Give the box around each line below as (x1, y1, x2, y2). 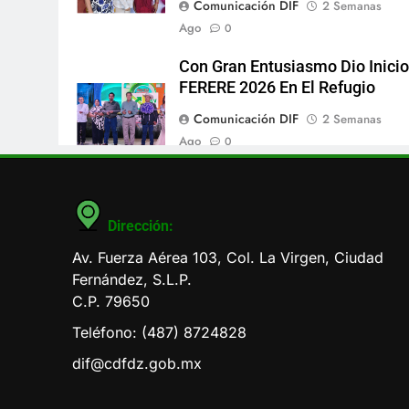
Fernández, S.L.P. (72, 269, 192, 288)
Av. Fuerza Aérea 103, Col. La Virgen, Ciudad (72, 247, 383, 267)
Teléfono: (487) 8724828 (72, 322, 246, 341)
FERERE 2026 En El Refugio (179, 78, 376, 97)
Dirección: (108, 216, 173, 235)
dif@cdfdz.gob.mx (72, 353, 202, 372)
